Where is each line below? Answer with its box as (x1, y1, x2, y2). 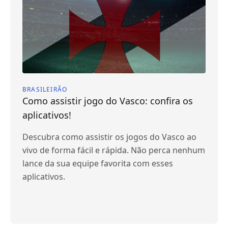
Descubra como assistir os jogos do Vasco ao (22, 131, 196, 142)
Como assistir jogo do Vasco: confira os (22, 95, 193, 107)
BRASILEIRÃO (22, 85, 68, 94)
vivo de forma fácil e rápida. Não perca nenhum (22, 145, 205, 156)
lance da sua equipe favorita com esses (22, 158, 173, 169)
